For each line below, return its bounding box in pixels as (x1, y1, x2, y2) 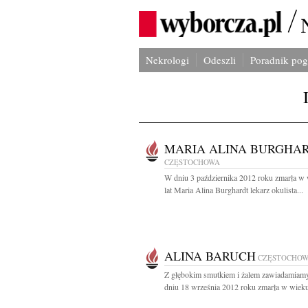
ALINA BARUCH (164, 247, 256, 264)
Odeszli (203, 53, 236, 67)
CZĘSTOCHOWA (164, 157, 220, 167)
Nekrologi (146, 53, 189, 67)
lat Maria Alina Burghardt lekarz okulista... (164, 184, 303, 195)
